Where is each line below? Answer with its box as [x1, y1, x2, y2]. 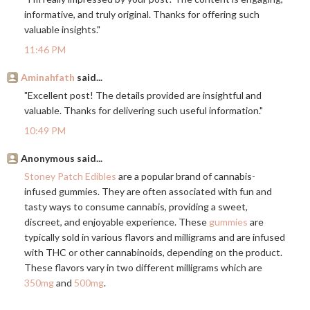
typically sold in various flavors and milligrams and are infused [24, 231, 285, 244]
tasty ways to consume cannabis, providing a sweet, [24, 201, 248, 213]
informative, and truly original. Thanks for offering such [24, 8, 259, 21]
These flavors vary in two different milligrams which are [24, 262, 262, 274]
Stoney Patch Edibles [24, 170, 116, 183]
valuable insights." [24, 24, 100, 36]
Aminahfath [21, 71, 75, 84]
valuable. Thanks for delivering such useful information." [24, 104, 263, 117]
